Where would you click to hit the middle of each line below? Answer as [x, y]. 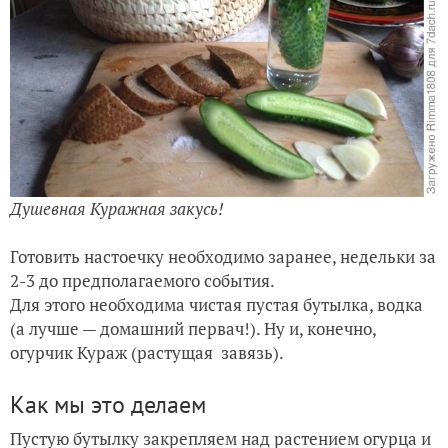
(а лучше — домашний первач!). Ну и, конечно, [193, 328]
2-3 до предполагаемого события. [142, 280]
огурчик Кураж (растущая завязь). [147, 352]
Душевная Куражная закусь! [117, 208]
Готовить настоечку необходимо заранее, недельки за [223, 256]
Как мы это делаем [108, 404]
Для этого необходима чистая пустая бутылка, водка [216, 304]
